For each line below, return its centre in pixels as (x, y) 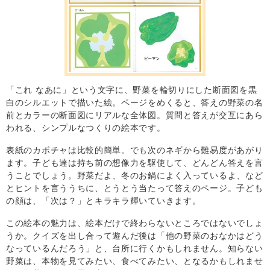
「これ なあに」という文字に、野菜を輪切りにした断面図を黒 (132, 89)
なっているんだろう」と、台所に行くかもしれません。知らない (135, 248)
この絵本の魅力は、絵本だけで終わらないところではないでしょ (135, 223)
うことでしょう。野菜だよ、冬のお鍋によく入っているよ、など (135, 175)
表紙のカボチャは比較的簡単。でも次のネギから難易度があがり (135, 150)
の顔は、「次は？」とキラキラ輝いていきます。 (104, 200)
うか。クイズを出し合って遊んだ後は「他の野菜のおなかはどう (135, 235)
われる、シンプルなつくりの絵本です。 (86, 127)
